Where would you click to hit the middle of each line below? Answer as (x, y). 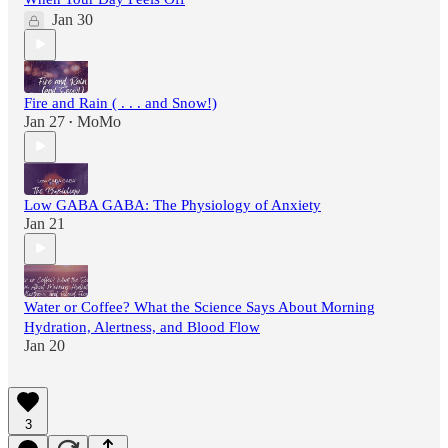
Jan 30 (72, 19)
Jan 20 (44, 345)
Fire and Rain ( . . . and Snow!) (120, 102)
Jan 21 (44, 223)
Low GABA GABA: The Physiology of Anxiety (172, 204)
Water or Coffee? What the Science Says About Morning (199, 306)
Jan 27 (44, 121)
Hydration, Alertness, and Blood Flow (142, 326)
